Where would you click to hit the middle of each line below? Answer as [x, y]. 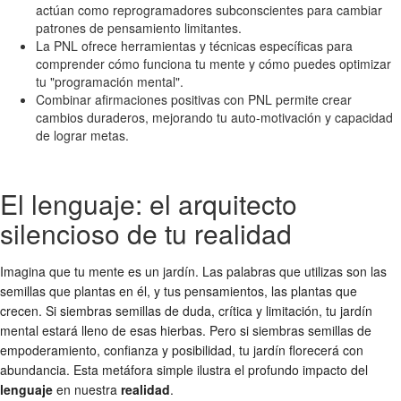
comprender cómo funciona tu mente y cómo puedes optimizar [213, 63]
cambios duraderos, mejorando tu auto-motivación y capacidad [214, 117]
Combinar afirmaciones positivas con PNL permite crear [194, 99]
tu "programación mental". [110, 81]
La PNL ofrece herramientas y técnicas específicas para [194, 45]
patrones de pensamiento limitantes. [139, 27]
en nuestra [87, 389]
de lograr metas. [82, 135]
